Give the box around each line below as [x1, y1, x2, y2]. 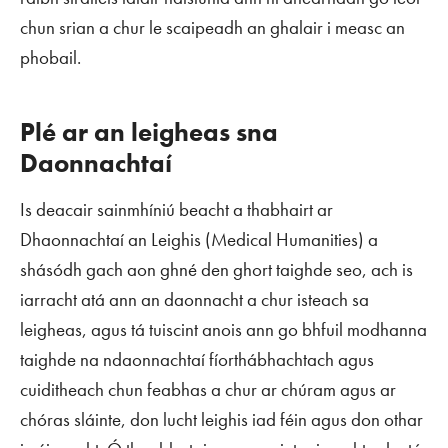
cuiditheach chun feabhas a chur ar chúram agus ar [20, 377, 396, 402]
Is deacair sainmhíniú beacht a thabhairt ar [20, 197, 333, 222]
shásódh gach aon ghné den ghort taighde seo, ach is [20, 257, 413, 282]
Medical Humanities [211, 227, 358, 252]
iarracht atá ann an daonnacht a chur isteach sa [20, 287, 369, 312]
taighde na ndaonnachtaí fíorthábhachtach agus [20, 347, 374, 372]
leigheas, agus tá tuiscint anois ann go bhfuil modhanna [20, 317, 427, 342]
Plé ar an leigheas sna [20, 115, 278, 149]
